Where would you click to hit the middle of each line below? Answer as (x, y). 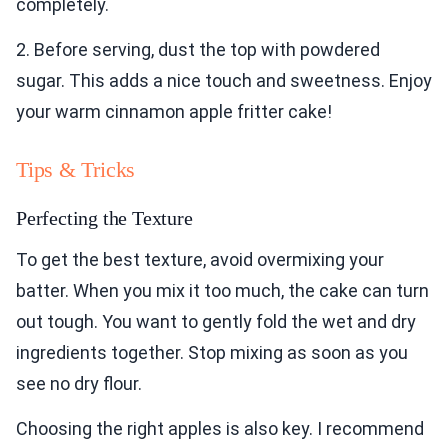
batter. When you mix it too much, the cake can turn (222, 291)
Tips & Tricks (76, 170)
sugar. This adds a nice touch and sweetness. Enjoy (224, 81)
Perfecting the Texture (104, 218)
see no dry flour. (79, 384)
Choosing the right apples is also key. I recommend (220, 429)
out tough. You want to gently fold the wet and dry (216, 322)
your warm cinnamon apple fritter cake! (174, 112)
